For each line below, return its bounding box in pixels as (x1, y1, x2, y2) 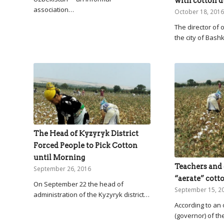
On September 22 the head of (33, 179, 123, 188)
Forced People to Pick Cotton (33, 140, 137, 150)
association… (33, 5, 74, 14)
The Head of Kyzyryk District (33, 128, 138, 138)
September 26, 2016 (33, 164, 91, 172)
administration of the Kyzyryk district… (33, 189, 149, 199)
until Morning (33, 152, 85, 162)
